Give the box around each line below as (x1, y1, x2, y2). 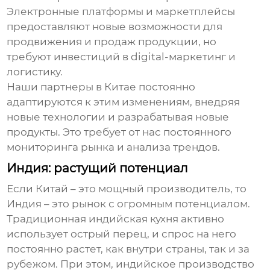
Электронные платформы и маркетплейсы (7, 5, 236, 18)
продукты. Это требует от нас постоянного (7, 126, 232, 139)
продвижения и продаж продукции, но (7, 36, 217, 48)
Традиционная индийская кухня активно (7, 213, 225, 225)
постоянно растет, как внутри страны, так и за (7, 243, 250, 256)
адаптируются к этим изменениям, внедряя (7, 96, 240, 108)
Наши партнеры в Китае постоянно (7, 81, 196, 93)
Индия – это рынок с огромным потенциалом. (7, 198, 251, 210)
